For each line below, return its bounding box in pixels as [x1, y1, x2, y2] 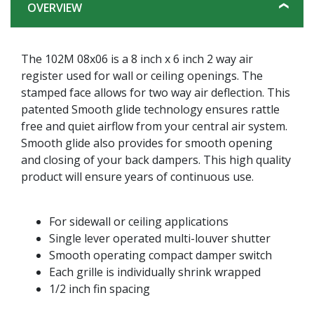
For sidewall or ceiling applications [49, 213, 228, 229]
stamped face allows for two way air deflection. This [21, 84, 290, 100]
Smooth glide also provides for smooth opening [21, 135, 273, 151]
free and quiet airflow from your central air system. [21, 118, 287, 134]
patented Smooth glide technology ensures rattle [21, 101, 280, 117]
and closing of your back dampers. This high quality [21, 151, 291, 168]
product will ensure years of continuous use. [21, 168, 254, 184]
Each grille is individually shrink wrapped [49, 264, 261, 280]
